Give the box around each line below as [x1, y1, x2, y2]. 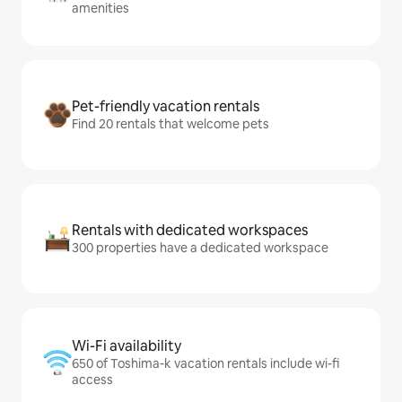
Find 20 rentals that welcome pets [72, 115, 269, 132]
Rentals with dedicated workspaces [72, 220, 308, 240]
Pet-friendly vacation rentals [72, 96, 259, 116]
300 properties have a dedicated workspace [72, 239, 328, 256]
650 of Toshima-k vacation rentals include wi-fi [72, 354, 339, 371]
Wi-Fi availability [72, 336, 181, 355]
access [72, 371, 113, 388]
